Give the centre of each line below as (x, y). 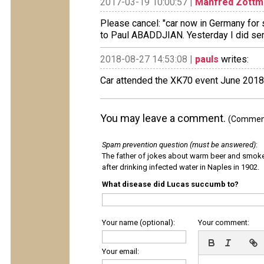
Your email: (121, 251)
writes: (234, 59)
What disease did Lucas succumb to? (170, 184)
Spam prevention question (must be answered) (179, 145)
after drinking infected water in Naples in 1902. (181, 167)
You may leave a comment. (164, 118)
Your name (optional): (138, 222)
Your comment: (224, 222)
